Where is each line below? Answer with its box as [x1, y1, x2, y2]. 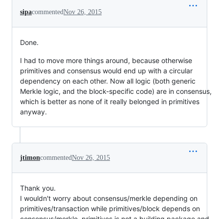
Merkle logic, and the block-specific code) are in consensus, [20, 87, 212, 95]
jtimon [20, 153, 40, 161]
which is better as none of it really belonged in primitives [20, 97, 199, 106]
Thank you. [20, 183, 56, 192]
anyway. [20, 107, 47, 116]
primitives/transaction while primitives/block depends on [20, 204, 200, 213]
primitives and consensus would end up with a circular [20, 66, 193, 75]
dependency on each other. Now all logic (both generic [20, 76, 196, 85]
